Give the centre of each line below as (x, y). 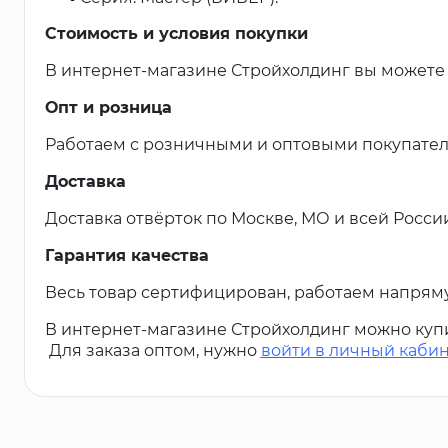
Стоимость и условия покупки (176, 33)
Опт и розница (108, 107)
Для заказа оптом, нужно (152, 350)
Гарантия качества (126, 255)
